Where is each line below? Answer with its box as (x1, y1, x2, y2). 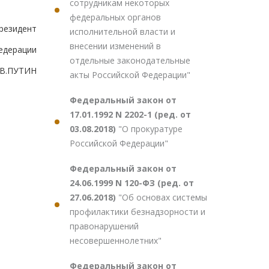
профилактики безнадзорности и (70, 206, 205, 217)
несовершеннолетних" (70, 235, 162, 246)
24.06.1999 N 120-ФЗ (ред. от (70, 177, 194, 189)
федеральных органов (70, 11, 161, 23)
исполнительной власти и (70, 26, 175, 37)
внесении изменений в (70, 40, 161, 52)
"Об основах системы (118, 192, 207, 203)
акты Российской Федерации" (70, 69, 190, 80)
